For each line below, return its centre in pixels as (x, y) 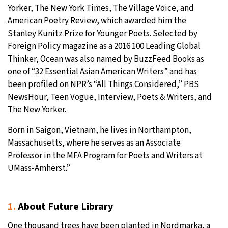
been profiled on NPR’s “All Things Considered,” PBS (103, 84)
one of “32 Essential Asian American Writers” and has (102, 72)
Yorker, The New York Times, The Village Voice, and (101, 8)
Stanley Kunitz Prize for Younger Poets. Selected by (103, 33)
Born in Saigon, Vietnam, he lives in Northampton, (99, 130)
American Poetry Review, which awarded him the (97, 21)
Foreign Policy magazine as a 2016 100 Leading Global (104, 46)
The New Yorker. (37, 110)
